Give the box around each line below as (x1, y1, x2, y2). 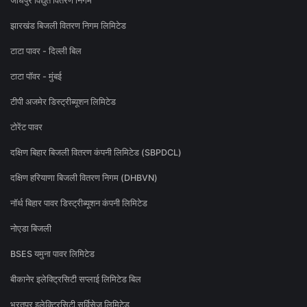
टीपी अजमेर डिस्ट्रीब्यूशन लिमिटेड (10, 97, 116, 108)
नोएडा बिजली (10, 223, 51, 234)
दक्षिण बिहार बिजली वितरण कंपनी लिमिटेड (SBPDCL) (10, 147, 182, 158)
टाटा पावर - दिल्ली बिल (10, 46, 82, 57)
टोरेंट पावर (10, 122, 42, 133)
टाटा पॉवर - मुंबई (10, 71, 62, 82)
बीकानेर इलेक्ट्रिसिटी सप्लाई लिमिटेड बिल (10, 274, 141, 285)
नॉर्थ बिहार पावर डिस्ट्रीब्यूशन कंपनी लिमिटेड (10, 198, 147, 209)
